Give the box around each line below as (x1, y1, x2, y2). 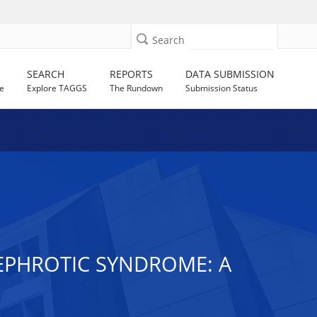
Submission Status (185, 82, 258, 94)
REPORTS (110, 67, 154, 81)
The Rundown (110, 82, 163, 94)
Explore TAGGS (27, 82, 88, 94)
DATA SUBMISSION (185, 67, 275, 81)
